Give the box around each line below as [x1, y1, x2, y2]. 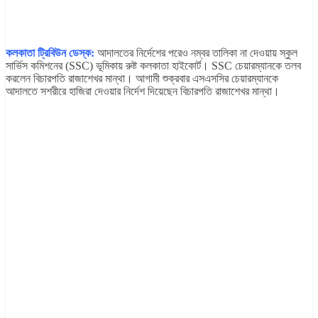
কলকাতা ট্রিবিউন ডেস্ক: [6, 47, 94, 60]
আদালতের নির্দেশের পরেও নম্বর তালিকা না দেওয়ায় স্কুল [97, 47, 297, 60]
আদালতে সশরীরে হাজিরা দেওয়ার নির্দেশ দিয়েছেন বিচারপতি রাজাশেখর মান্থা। [6, 85, 280, 98]
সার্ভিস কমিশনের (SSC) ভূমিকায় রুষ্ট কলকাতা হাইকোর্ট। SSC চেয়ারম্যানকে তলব [6, 60, 301, 72]
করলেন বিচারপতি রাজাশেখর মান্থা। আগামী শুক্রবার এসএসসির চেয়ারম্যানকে [6, 72, 278, 85]
